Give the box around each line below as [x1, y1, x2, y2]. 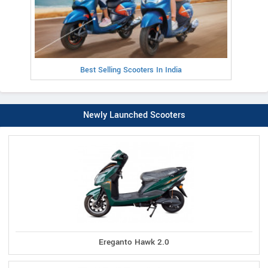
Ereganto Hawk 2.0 [99, 236, 169, 248]
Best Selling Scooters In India [80, 65, 182, 76]
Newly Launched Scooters [83, 109, 185, 122]
